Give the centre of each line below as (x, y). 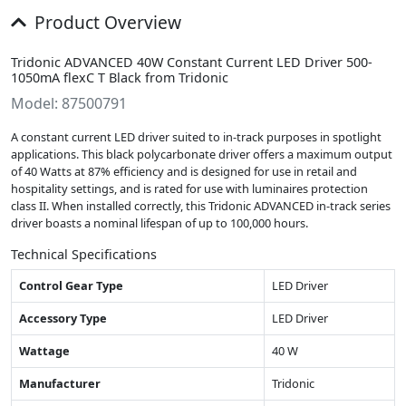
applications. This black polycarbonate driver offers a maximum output (202, 154)
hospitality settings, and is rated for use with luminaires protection (189, 188)
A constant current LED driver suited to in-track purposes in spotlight (196, 136)
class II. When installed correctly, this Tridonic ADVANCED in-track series (201, 205)
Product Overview (105, 22)
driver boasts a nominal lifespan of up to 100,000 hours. (159, 222)
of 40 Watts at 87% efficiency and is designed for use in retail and (184, 171)
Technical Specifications (84, 254)
